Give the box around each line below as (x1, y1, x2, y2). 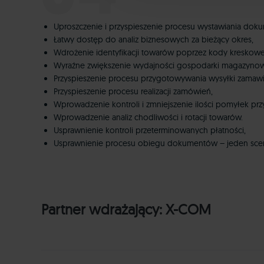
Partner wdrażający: (41, 200, 166, 218)
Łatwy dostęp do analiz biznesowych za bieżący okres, (54, 34, 253, 45)
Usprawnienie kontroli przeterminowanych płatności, (54, 124, 246, 136)
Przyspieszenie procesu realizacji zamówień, (54, 85, 213, 97)
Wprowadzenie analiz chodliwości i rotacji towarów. (54, 111, 243, 123)
